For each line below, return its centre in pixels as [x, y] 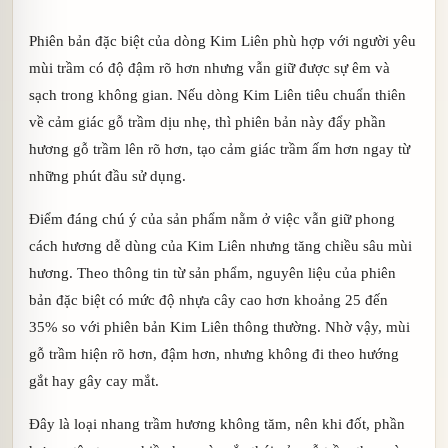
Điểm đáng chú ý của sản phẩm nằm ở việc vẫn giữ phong [212, 218]
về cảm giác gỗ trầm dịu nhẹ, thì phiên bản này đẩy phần [207, 121]
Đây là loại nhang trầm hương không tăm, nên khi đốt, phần [217, 423]
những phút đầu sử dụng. [107, 175]
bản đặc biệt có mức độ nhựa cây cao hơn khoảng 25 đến [208, 299]
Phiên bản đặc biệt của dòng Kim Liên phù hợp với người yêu [222, 40]
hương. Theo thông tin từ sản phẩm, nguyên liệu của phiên [212, 272]
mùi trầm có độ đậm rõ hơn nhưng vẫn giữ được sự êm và [209, 67]
